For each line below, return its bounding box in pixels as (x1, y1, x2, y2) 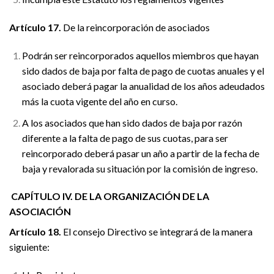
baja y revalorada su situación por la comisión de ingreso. (21, 162, 257, 174)
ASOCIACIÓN (9, 206, 111, 218)
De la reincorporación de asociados (61, 21, 210, 34)
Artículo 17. (9, 21, 61, 34)
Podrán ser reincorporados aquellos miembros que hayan (21, 50, 259, 62)
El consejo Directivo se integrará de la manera (63, 226, 253, 238)
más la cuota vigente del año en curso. (21, 95, 177, 108)
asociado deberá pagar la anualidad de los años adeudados (21, 80, 265, 92)
